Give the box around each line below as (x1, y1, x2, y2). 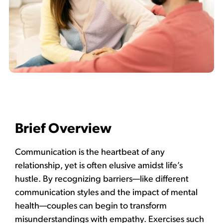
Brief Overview (15, 122, 111, 137)
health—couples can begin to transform (15, 202, 167, 212)
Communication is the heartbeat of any (15, 148, 165, 158)
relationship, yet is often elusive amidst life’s (15, 161, 183, 171)
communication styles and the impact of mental (15, 188, 198, 198)
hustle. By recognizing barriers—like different (15, 175, 189, 185)
